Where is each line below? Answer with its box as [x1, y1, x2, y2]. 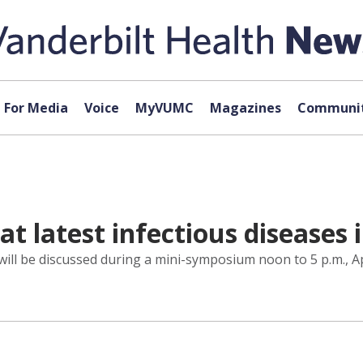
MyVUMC [135, 99, 194, 117]
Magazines [209, 99, 281, 117]
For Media [3, 99, 68, 117]
